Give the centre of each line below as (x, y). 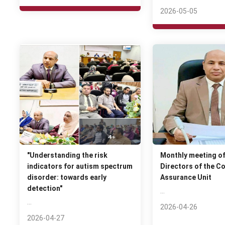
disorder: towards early (67, 177)
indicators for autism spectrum (80, 166)
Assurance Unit (186, 177)
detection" (44, 188)
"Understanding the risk (67, 155)
